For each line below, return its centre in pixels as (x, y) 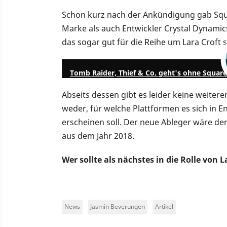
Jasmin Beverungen (118, 206)
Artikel (164, 206)
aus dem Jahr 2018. (98, 136)
